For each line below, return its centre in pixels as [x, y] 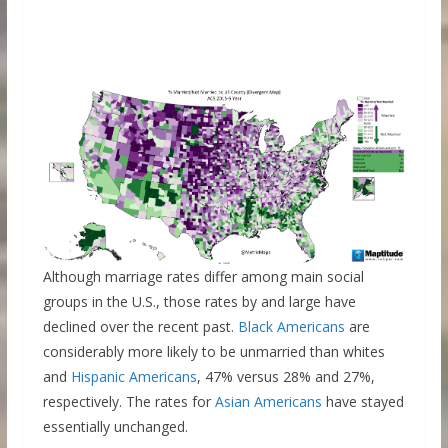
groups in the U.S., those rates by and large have [199, 302]
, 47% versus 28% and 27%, [285, 377]
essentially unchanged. [115, 427]
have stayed [362, 402]
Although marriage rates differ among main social [203, 277]
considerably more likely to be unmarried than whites [213, 352]
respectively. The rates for [128, 402]
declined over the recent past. [140, 327]
